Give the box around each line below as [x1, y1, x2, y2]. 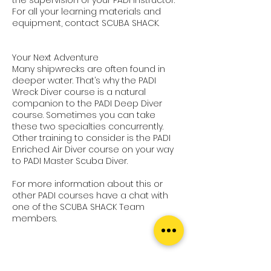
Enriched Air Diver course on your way [12, 143, 174, 155]
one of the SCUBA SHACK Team [12, 200, 145, 213]
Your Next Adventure [12, 51, 99, 64]
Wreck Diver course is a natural [12, 85, 146, 98]
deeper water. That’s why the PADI [12, 74, 156, 87]
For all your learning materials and [12, 5, 161, 18]
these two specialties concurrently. [12, 120, 163, 132]
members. [12, 212, 57, 224]
